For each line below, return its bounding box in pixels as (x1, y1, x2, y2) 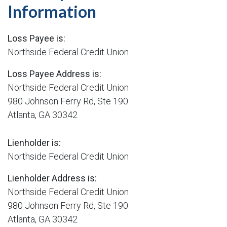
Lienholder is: (8, 137, 61, 148)
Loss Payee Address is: (8, 68, 101, 80)
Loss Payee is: (8, 33, 65, 44)
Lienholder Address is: (8, 173, 97, 184)
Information (8, 2, 96, 22)
